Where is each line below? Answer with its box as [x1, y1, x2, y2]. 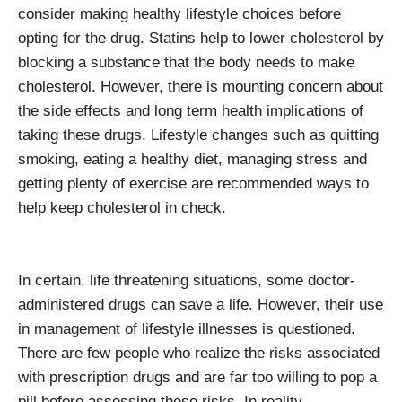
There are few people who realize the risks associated [18, 345, 380, 362]
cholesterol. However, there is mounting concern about [18, 78, 383, 95]
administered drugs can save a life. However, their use [18, 296, 383, 313]
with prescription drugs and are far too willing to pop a [18, 369, 377, 386]
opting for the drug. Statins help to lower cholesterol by [18, 30, 384, 47]
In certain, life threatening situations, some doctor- [18, 272, 355, 289]
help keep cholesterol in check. [18, 199, 226, 216]
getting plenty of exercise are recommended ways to [18, 175, 369, 192]
